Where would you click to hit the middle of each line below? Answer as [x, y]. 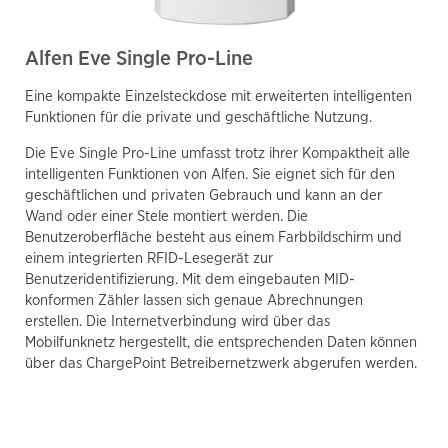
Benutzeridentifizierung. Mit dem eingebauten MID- [190, 278]
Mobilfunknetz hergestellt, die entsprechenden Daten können [221, 341]
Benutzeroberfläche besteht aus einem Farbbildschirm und [213, 236]
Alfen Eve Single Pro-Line [139, 58]
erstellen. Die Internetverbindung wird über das [177, 320]
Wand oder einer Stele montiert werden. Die [166, 215]
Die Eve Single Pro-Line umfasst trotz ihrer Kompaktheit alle [217, 152]
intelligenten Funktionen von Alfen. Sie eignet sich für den [210, 173]
